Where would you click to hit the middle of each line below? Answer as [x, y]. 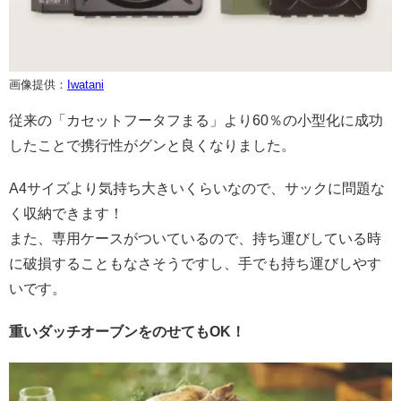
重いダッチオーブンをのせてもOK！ [127, 332]
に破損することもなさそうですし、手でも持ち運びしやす [195, 264]
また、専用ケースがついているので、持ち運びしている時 [195, 239]
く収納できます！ [66, 214]
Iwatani [85, 85]
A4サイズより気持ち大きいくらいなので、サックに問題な [197, 189]
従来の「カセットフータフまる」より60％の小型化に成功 [196, 121]
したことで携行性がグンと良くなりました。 [152, 146]
